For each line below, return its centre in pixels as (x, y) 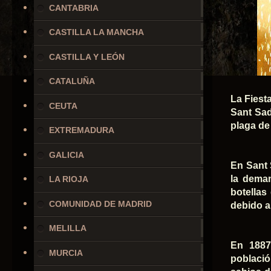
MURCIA (66, 253)
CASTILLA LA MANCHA (97, 32)
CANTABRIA (74, 8)
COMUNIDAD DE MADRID (101, 204)
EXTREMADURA (82, 130)
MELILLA (68, 228)
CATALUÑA (72, 81)
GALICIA (67, 155)
